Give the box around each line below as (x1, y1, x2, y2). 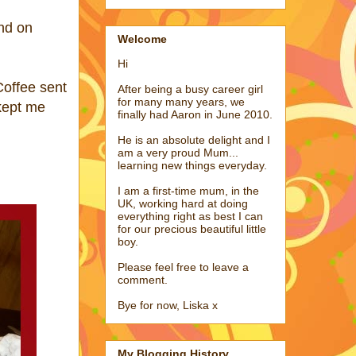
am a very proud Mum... (118, 145, 238, 159)
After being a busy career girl (118, 82, 263, 95)
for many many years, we (118, 95, 245, 108)
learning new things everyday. (118, 158, 267, 172)
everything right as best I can (118, 209, 263, 222)
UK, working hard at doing (118, 196, 248, 210)
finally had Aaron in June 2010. (118, 107, 273, 121)
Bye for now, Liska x (118, 298, 218, 311)
